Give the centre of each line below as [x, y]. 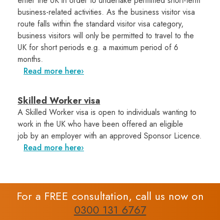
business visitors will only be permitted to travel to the [106, 36]
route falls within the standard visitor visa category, [101, 24]
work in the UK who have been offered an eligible [100, 124]
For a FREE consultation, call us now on [110, 196]
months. [30, 59]
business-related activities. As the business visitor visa [106, 12]
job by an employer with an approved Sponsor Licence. [110, 136]
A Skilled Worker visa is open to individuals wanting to [107, 112]
